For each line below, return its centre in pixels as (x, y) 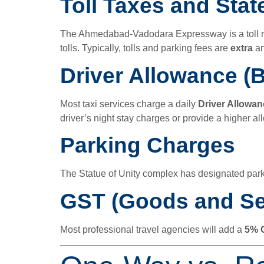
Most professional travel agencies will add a (152, 229)
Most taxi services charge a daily (129, 104)
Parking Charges (148, 146)
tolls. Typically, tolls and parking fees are (145, 48)
